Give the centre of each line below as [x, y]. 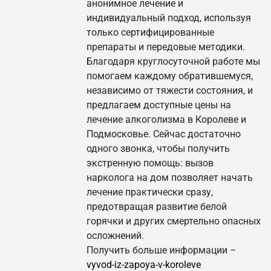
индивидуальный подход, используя [169, 18]
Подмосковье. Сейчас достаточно [164, 134]
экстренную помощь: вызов [150, 163]
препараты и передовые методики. [166, 47]
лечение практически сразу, [150, 192]
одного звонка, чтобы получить [158, 149]
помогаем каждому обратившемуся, [170, 76]
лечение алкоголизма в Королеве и [166, 120]
